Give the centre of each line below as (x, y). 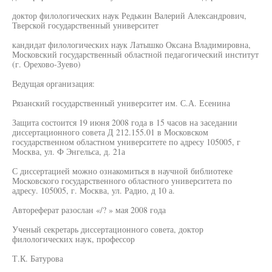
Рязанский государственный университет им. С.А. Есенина (121, 103)
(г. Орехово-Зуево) (46, 64)
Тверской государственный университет (85, 25)
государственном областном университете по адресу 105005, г (126, 142)
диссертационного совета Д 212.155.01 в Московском (110, 132)
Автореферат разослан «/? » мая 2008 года (89, 210)
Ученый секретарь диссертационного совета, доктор (108, 229)
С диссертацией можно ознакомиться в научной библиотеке (122, 171)
